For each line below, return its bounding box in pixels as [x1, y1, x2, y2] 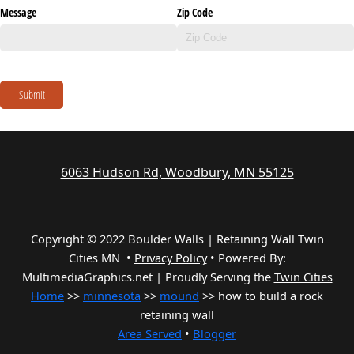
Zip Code [177, 4, 213, 20]
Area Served [118, 326, 182, 342]
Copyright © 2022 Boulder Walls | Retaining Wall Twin [30, 231, 324, 247]
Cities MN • [68, 250, 134, 266]
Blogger [193, 326, 236, 342]
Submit [18, 87, 45, 103]
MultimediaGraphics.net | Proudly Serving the [21, 269, 274, 285]
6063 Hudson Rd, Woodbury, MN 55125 [60, 164, 294, 182]
